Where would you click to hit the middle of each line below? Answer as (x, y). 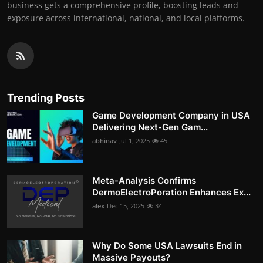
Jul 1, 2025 (134, 141)
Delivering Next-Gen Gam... (150, 127)
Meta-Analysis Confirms (144, 181)
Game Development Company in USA (171, 116)
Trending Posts (46, 98)
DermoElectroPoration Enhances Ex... (171, 193)
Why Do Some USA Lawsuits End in (167, 246)
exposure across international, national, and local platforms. (126, 18)
